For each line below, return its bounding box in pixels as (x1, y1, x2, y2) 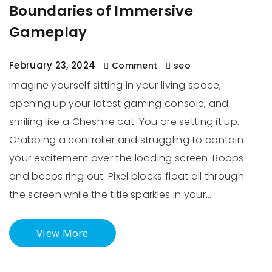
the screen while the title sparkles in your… (9, 188, 212, 202)
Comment (109, 59, 160, 72)
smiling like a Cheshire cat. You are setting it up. (9, 115, 240, 129)
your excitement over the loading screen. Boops (9, 151, 244, 165)
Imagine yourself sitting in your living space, (9, 78, 222, 92)
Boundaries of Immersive (9, 1, 193, 21)
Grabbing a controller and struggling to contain (9, 133, 244, 147)
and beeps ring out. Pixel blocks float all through (9, 169, 244, 183)
